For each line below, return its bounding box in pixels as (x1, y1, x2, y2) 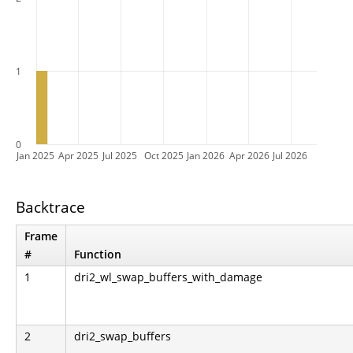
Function (74, 246, 121, 262)
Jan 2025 (17, 150, 54, 162)
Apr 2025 (58, 150, 98, 162)
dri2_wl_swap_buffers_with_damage (74, 269, 262, 284)
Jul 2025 (102, 150, 137, 162)
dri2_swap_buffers (74, 328, 171, 344)
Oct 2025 (144, 150, 184, 162)
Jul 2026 (273, 150, 307, 162)
